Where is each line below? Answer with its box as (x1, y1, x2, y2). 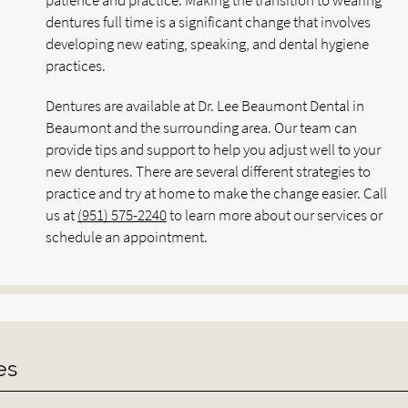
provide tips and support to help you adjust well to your (46, 139, 381, 159)
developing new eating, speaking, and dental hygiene (46, 34, 369, 54)
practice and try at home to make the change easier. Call (46, 183, 387, 203)
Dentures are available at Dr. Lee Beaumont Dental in (46, 96, 364, 116)
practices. (46, 56, 106, 76)
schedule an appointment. (46, 227, 208, 247)
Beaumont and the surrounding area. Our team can (46, 117, 357, 138)
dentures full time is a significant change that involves (46, 12, 371, 32)
